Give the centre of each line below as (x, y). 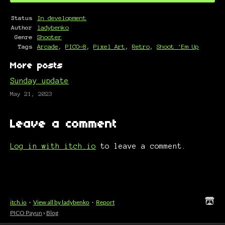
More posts (36, 66)
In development (62, 18)
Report (105, 202)
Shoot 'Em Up (178, 47)
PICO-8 (76, 47)
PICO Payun (26, 213)
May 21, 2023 (31, 94)
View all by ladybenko (61, 202)
